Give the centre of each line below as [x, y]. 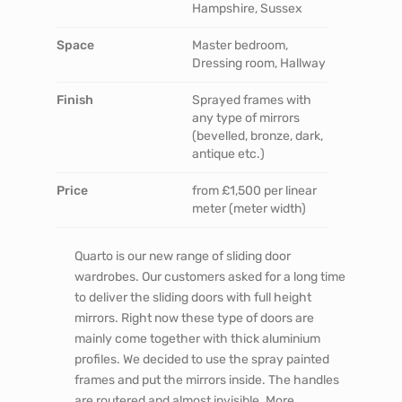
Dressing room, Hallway [259, 63]
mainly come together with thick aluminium [197, 338]
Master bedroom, [240, 45]
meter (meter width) [249, 208]
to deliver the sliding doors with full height [192, 297]
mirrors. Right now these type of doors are [194, 318]
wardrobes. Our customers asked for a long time [210, 276]
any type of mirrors [246, 118]
